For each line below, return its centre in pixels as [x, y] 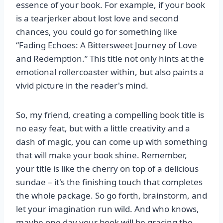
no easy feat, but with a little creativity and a [103, 128]
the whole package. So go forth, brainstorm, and [111, 196]
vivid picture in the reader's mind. [82, 86]
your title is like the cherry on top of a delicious [107, 169]
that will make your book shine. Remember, [102, 155]
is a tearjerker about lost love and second [97, 18]
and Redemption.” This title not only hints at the [110, 59]
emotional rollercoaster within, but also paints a [110, 72]
